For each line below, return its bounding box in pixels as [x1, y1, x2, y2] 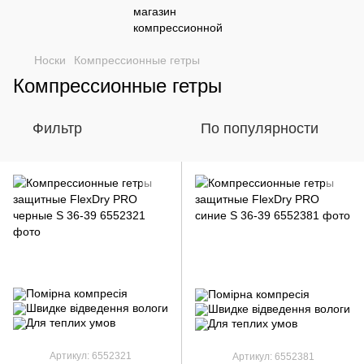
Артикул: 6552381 [232, 351, 314, 362]
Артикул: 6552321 [50, 350, 132, 362]
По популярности [201, 120, 318, 136]
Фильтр [32, 120, 82, 136]
